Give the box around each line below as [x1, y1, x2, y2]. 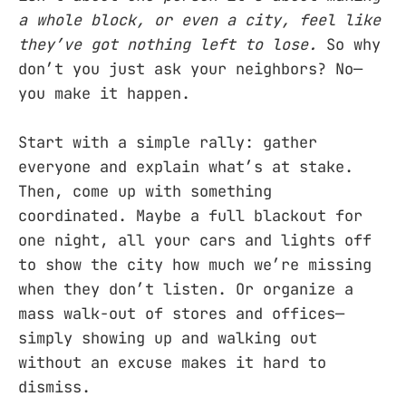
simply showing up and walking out [18, 328, 317, 349]
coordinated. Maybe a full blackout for [18, 206, 362, 227]
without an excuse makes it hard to [18, 353, 326, 373]
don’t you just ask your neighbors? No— [18, 58, 362, 79]
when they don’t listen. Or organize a [18, 279, 353, 300]
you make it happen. [18, 82, 190, 103]
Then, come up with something [18, 181, 272, 202]
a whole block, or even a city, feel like [18, 9, 381, 30]
